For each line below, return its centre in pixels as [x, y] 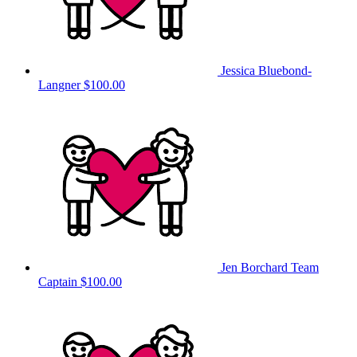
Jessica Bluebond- [266, 70]
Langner [61, 84]
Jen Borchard [256, 267]
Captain [58, 281]
